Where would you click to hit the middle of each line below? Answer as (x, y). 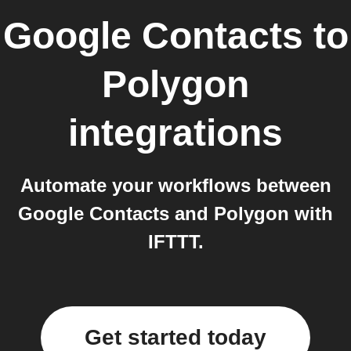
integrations (175, 133)
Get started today (175, 337)
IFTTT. (175, 242)
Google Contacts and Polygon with (175, 213)
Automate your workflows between (175, 185)
